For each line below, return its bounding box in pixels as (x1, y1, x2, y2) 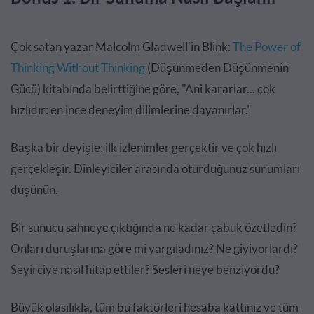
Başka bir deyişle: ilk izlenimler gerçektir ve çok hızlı (11, 140, 277, 156)
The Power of (233, 39, 301, 55)
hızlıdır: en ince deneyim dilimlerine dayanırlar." (11, 102, 252, 118)
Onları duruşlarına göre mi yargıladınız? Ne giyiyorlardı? (11, 241, 298, 257)
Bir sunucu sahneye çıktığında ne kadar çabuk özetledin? (11, 220, 297, 235)
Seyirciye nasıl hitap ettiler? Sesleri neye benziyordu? (11, 262, 280, 278)
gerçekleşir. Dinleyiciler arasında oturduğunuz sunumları (11, 161, 300, 177)
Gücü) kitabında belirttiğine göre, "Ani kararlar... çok (11, 81, 275, 97)
